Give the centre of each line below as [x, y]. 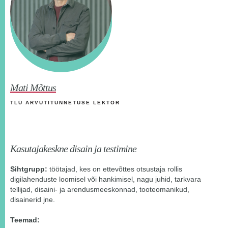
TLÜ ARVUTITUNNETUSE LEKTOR [65, 103]
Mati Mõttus [33, 88]
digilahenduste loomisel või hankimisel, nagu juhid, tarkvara [106, 179]
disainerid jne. [33, 200]
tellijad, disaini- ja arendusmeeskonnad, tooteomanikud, [100, 190]
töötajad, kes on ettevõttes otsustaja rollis [115, 169]
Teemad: [25, 220]
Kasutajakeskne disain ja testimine [73, 149]
